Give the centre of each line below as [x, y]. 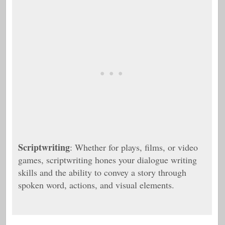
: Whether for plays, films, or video [134, 147]
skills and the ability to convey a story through [102, 172]
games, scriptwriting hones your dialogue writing [107, 160]
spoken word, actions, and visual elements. [96, 185]
